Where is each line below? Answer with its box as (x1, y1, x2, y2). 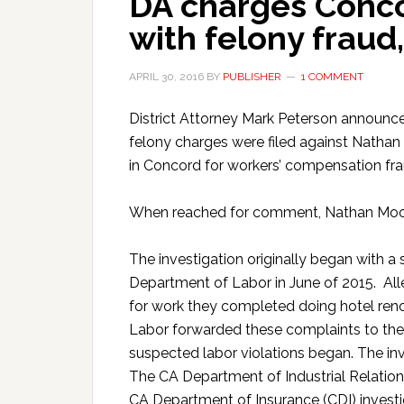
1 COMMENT (301, 70, 363, 83)
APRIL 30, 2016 (129, 70, 204, 83)
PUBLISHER (223, 70, 281, 83)
